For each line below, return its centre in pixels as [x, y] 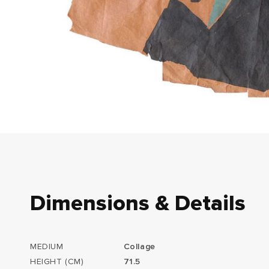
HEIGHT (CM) [57, 261]
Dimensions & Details [138, 204]
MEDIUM [47, 246]
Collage [139, 246]
